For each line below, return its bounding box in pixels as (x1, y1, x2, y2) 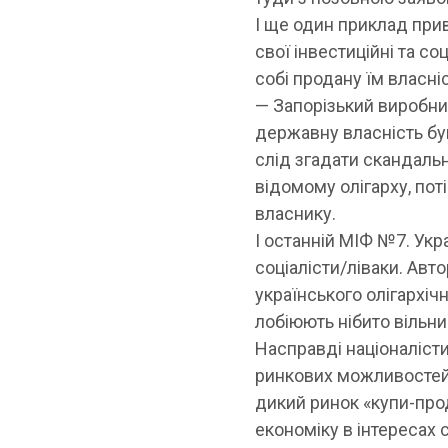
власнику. (255, 203, 337, 225)
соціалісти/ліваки (255, 257, 400, 279)
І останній (255, 230, 340, 252)
